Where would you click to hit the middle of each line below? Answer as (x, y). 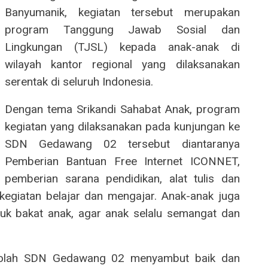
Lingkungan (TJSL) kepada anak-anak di (122, 47)
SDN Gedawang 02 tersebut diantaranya (122, 144)
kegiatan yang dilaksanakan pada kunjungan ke (122, 127)
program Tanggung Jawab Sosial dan (122, 30)
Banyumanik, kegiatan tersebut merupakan (122, 13)
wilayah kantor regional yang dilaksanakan (122, 65)
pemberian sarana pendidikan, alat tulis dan (122, 179)
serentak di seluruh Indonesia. (79, 82)
